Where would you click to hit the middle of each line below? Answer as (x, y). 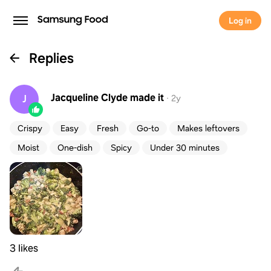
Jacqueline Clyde (89, 98)
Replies (51, 58)
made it (147, 98)
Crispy (30, 128)
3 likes (24, 248)
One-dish (75, 148)
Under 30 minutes (185, 148)
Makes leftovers (208, 128)
